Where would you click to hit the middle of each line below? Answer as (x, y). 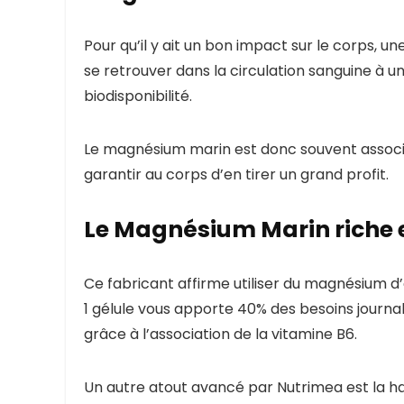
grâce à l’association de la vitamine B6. (222, 335)
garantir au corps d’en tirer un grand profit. (236, 175)
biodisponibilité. (140, 96)
